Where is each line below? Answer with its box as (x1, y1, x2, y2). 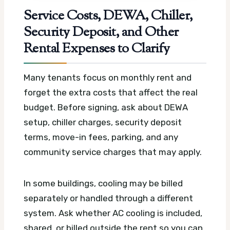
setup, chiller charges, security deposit (24, 117, 182, 128)
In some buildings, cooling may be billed (24, 178, 183, 189)
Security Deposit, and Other (24, 23, 179, 43)
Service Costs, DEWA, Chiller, (24, 7, 193, 27)
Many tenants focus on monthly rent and (24, 72, 191, 83)
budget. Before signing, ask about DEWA (24, 102, 188, 113)
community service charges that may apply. (24, 147, 202, 158)
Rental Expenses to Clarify (24, 40, 170, 60)
